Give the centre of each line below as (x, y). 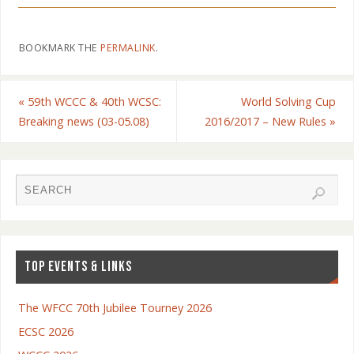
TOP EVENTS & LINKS (78, 267)
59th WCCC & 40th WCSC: (92, 101)
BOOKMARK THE (60, 47)
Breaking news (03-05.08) (83, 121)
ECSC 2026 (45, 332)
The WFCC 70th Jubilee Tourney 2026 (115, 308)
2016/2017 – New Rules (267, 121)
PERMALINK (128, 47)
